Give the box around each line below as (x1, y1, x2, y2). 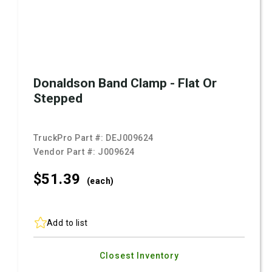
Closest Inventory (99, 251, 179, 260)
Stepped (33, 91, 83, 106)
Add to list (47, 217, 88, 228)
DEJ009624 (106, 133, 154, 143)
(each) (86, 176, 114, 186)
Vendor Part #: (33, 147, 98, 157)
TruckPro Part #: (33, 133, 106, 143)
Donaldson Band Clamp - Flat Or (33, 76, 217, 90)
